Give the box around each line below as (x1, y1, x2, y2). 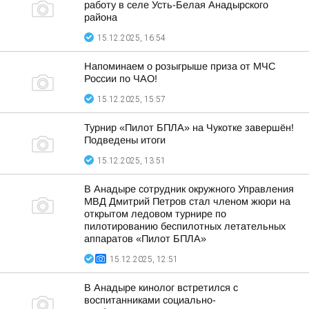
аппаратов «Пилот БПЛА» (84, 233, 206, 244)
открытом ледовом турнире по (84, 208, 226, 219)
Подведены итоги (84, 134, 166, 146)
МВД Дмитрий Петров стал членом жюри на (84, 196, 290, 207)
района (84, 12, 117, 23)
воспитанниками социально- (84, 295, 216, 306)
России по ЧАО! (84, 73, 157, 84)
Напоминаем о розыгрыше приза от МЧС (84, 61, 276, 72)
